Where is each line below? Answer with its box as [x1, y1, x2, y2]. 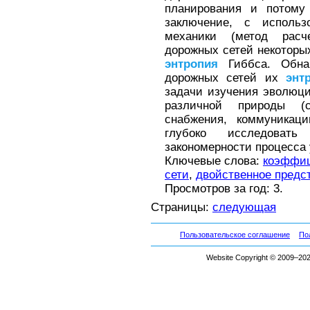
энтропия [165, 57, 218, 71]
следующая [212, 200, 276, 214]
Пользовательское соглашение [180, 230, 290, 239]
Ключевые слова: [165, 154, 263, 167]
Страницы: [151, 200, 212, 214]
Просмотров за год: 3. [165, 181, 283, 195]
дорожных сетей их [165, 71, 286, 84]
